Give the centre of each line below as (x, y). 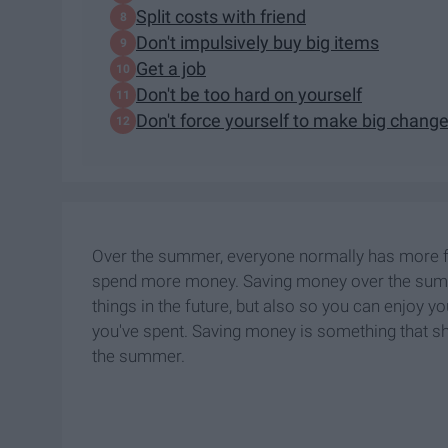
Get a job (171, 69)
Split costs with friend (221, 17)
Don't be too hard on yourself (249, 95)
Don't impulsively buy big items (257, 43)
